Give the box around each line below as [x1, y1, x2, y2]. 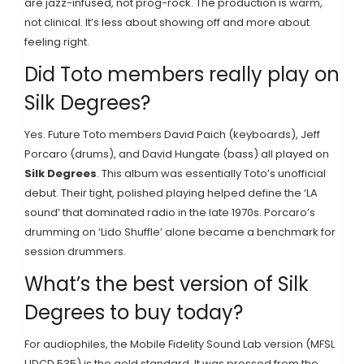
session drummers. [24, 243, 126, 259]
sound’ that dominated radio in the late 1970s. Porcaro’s [24, 204, 315, 220]
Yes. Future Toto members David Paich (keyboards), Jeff [24, 126, 320, 142]
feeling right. [24, 33, 89, 50]
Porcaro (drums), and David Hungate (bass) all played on [24, 145, 329, 162]
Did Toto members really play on [24, 60, 340, 88]
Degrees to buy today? [24, 298, 243, 326]
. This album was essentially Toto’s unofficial [97, 165, 326, 181]
